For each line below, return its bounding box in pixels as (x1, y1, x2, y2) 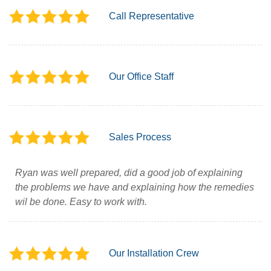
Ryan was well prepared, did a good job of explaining (15, 167, 243, 178)
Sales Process (109, 131, 171, 142)
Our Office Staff (109, 71, 174, 82)
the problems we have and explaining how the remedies (15, 181, 254, 192)
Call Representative (109, 10, 194, 21)
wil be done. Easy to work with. (15, 196, 147, 207)
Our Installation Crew (109, 247, 199, 258)
